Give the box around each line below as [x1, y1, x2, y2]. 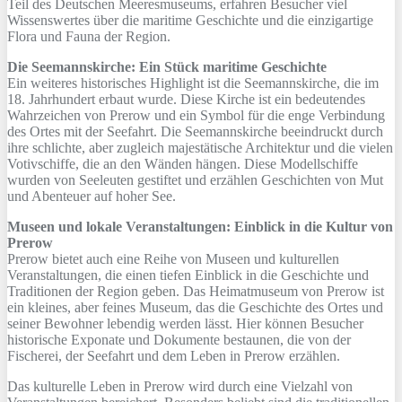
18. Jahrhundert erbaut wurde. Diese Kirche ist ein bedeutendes [7, 91, 365, 107]
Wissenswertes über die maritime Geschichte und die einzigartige [7, 12, 373, 28]
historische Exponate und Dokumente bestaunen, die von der [7, 331, 351, 347]
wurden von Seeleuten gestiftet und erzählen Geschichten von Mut [7, 171, 383, 188]
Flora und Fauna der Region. [7, 28, 170, 44]
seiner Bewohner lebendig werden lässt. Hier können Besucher [7, 315, 363, 331]
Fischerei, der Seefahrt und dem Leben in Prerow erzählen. [7, 347, 340, 363]
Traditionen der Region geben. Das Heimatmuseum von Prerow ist [7, 283, 384, 299]
